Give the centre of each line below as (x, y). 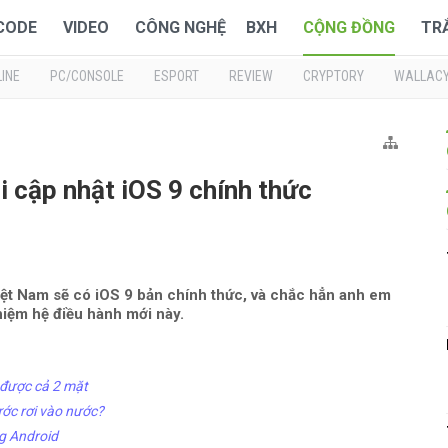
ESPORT (176, 76)
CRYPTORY (333, 76)
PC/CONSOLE (87, 76)
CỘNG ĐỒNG (349, 27)
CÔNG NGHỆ (180, 27)
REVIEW (251, 76)
